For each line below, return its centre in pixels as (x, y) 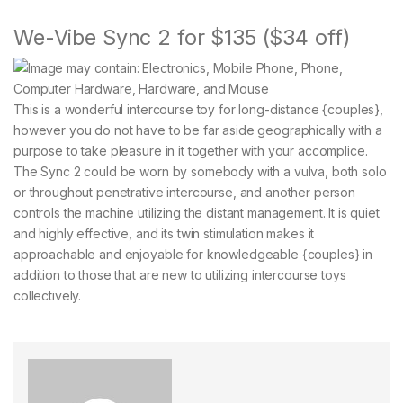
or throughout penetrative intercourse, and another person (185, 193)
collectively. (48, 296)
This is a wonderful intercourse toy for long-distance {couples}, (199, 110)
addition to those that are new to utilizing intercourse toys (180, 275)
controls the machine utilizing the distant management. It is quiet (197, 213)
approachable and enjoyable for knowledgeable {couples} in (193, 255)
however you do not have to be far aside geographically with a (198, 130)
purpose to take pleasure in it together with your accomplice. (191, 151)
